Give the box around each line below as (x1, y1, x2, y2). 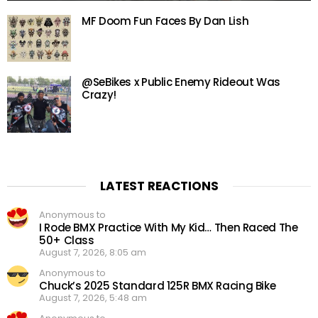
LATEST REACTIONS (99, 177, 219, 194)
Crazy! (82, 87, 116, 102)
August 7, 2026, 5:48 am (39, 290, 147, 305)
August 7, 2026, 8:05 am (39, 245, 146, 259)
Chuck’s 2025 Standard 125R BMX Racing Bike (39, 278, 276, 293)
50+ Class (39, 232, 94, 248)
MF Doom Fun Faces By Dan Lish (82, 13, 249, 29)
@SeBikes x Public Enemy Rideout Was (82, 74, 280, 89)
